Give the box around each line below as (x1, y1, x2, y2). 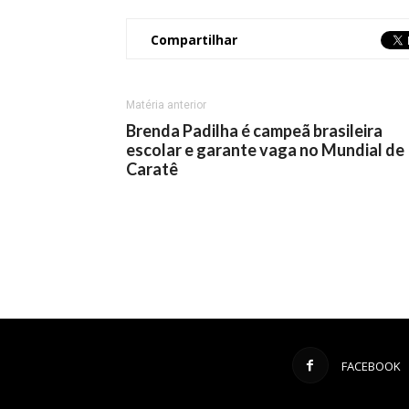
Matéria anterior (126, 99, 206, 111)
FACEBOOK (341, 358, 401, 375)
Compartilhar (151, 31, 237, 48)
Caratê (126, 159, 178, 179)
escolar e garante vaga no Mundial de (126, 140, 404, 160)
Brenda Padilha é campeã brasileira (126, 121, 383, 141)
